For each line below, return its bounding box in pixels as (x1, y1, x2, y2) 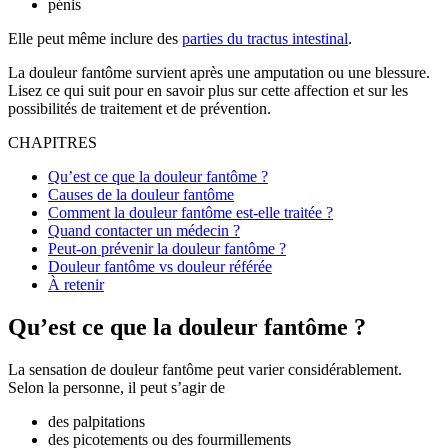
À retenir (48, 275, 104, 293)
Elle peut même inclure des (8, 29, 182, 47)
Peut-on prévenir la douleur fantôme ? (48, 239, 286, 257)
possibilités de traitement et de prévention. (8, 99, 271, 117)
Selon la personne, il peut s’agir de (8, 378, 225, 396)
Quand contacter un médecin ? (48, 221, 240, 239)
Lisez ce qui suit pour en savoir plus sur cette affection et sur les (8, 81, 408, 99)
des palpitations (48, 412, 145, 430)
